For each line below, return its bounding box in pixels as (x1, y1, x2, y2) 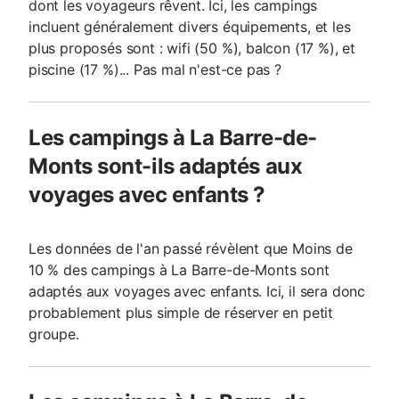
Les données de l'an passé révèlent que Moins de (28, 240, 353, 257)
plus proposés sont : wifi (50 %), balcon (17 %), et (28, 39, 356, 57)
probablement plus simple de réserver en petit (28, 304, 334, 322)
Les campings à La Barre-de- (28, 125, 317, 151)
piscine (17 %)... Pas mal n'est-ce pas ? (28, 61, 281, 78)
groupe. (28, 325, 79, 343)
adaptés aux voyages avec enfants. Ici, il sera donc (28, 282, 366, 300)
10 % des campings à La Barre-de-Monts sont (28, 261, 330, 279)
